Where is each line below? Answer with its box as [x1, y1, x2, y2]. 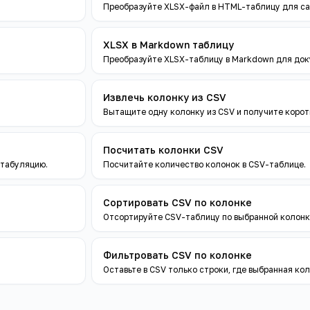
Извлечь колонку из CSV [103, 91, 226, 103]
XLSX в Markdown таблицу [103, 39, 234, 51]
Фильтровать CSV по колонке [103, 249, 252, 261]
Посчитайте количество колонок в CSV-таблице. [103, 159, 306, 170]
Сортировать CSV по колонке [103, 197, 252, 208]
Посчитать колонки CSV [103, 144, 224, 156]
